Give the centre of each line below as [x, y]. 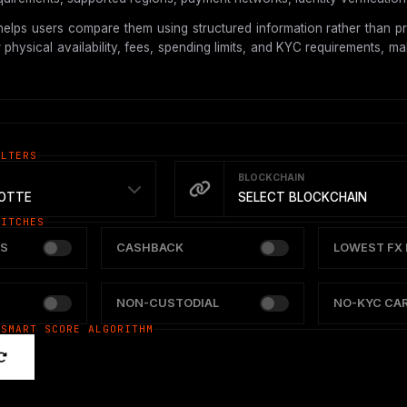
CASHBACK [150, 248]
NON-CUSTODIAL [168, 303]
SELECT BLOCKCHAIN [303, 198]
